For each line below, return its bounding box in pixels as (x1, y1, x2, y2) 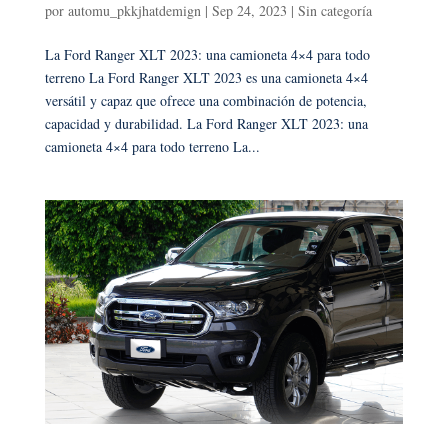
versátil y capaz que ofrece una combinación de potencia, (44, 90, 367, 110)
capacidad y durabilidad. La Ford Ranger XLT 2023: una (44, 113, 368, 133)
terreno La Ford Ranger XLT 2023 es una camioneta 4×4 (44, 67, 368, 87)
